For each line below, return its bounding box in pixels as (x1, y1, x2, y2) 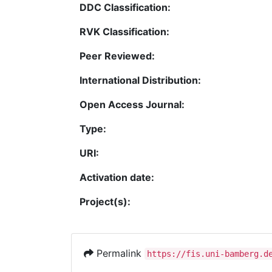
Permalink (93, 247, 144, 260)
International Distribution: (80, 74, 201, 87)
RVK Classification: (80, 25, 169, 38)
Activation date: (80, 171, 154, 184)
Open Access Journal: (80, 98, 185, 111)
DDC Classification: (80, 1, 171, 14)
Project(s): (80, 195, 131, 208)
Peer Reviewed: (80, 50, 155, 63)
